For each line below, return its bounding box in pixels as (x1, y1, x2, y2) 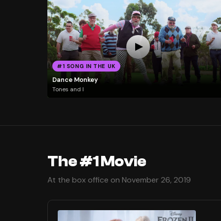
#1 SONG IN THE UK (57, 63, 116, 70)
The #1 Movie (47, 153, 147, 171)
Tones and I (52, 85, 84, 94)
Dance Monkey (52, 75, 98, 84)
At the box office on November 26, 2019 (47, 175, 191, 185)
